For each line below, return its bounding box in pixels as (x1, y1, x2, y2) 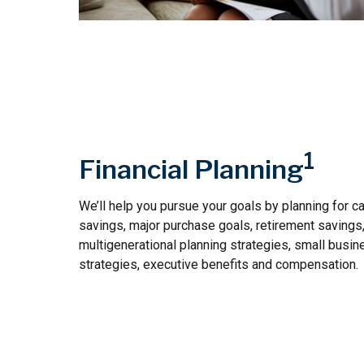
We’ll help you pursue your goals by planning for (79, 198, 352, 214)
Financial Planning (79, 153, 304, 185)
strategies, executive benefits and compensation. (79, 257, 358, 273)
